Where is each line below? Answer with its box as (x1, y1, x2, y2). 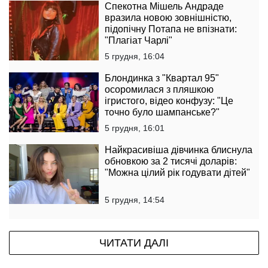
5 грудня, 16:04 (105, 51, 165, 61)
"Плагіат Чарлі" (105, 35, 172, 45)
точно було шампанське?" (105, 106, 220, 117)
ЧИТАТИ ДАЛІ (99, 236, 169, 249)
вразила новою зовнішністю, (105, 12, 232, 23)
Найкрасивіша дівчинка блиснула (105, 144, 252, 155)
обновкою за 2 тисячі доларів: (105, 156, 237, 166)
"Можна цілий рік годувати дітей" (105, 167, 250, 178)
